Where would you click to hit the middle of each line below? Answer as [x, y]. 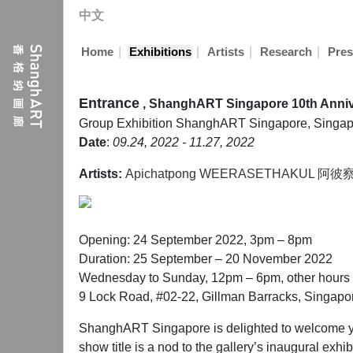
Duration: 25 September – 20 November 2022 [206, 259]
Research [286, 52]
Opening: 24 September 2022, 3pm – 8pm [195, 240]
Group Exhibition [127, 123]
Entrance [109, 103]
